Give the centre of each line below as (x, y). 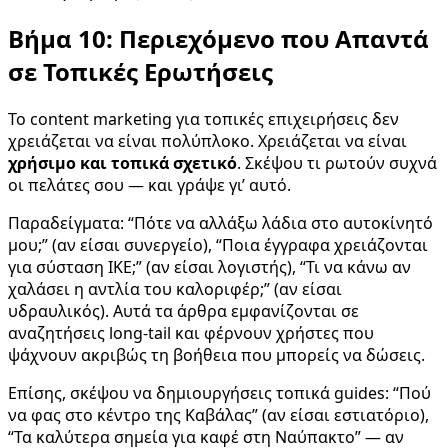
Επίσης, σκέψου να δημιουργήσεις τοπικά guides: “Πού (219, 392)
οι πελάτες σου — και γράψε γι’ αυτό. (149, 184)
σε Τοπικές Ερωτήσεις (140, 71)
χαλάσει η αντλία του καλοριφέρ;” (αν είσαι (175, 288)
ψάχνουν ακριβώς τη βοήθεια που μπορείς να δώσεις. (216, 354)
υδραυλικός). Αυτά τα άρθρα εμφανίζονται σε (183, 310)
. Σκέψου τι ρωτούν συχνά (337, 162)
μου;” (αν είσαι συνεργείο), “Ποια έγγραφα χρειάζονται (218, 244)
